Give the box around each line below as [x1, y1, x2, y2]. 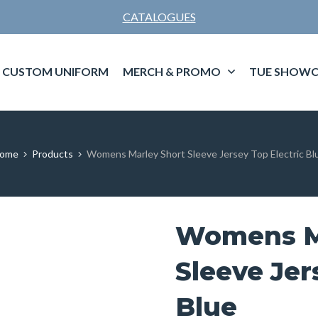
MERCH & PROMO [122, 65, 221, 79]
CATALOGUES [122, 10, 196, 23]
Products [32, 147, 73, 160]
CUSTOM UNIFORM [1, 65, 109, 79]
